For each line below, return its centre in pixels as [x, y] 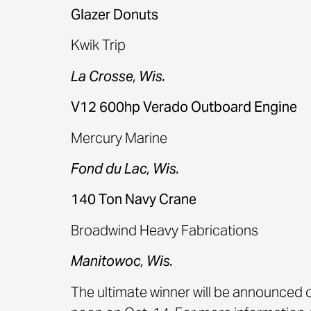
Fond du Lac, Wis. [125, 168]
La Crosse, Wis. [118, 76]
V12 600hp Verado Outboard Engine [184, 107]
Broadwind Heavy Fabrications [165, 230]
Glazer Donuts [115, 15]
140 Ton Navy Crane [134, 200]
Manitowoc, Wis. [122, 261]
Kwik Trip [98, 45]
